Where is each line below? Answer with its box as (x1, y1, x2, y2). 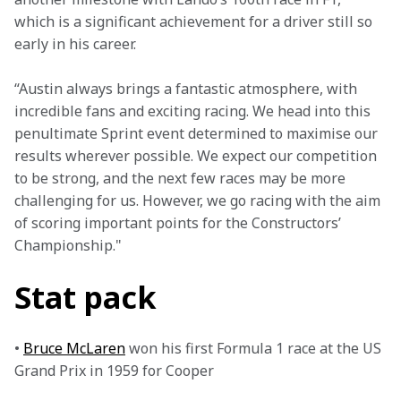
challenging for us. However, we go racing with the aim (14, 191, 384, 210)
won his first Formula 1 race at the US (125, 338, 385, 358)
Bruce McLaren (23, 338, 125, 358)
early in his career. (14, 34, 136, 54)
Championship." (14, 235, 122, 255)
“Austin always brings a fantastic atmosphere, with (14, 79, 361, 98)
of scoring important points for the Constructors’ (14, 213, 345, 233)
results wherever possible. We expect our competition (14, 146, 380, 166)
